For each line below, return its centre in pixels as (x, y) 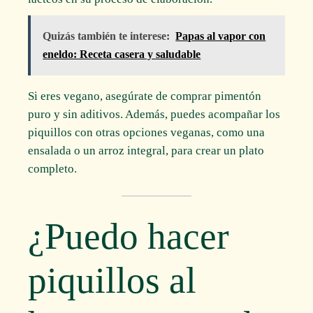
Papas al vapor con (221, 36)
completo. (53, 168)
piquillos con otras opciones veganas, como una (147, 132)
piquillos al (112, 280)
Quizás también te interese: (107, 36)
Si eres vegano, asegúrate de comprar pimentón (145, 96)
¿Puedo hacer (129, 236)
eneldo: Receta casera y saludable (122, 54)
